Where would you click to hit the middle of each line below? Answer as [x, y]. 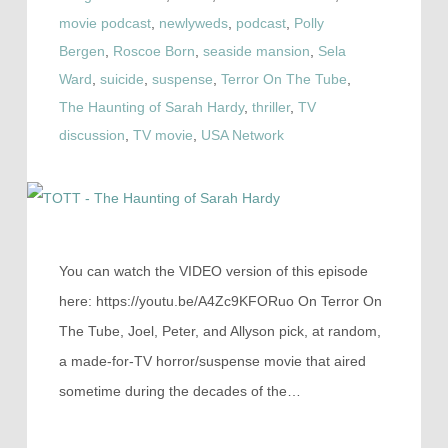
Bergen [81, 51]
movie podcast [104, 23]
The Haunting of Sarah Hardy [151, 107]
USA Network [242, 135]
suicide [121, 79]
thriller [270, 107]
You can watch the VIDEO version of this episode [213, 271]
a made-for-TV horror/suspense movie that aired [212, 361]
